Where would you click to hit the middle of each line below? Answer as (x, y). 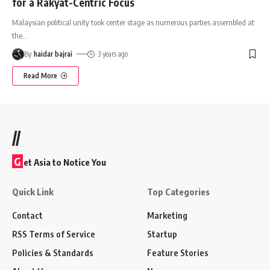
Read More (40, 75)
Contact (27, 215)
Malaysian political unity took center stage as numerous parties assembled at (133, 22)
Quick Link (33, 191)
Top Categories (178, 191)
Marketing (167, 215)
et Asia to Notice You (65, 162)
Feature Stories (178, 252)
